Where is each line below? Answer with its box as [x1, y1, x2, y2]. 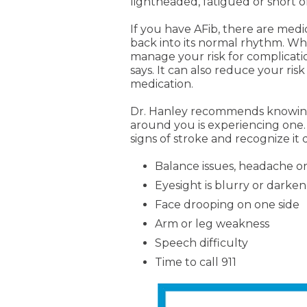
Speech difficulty [155, 236, 249, 249]
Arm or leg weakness [155, 217, 270, 230]
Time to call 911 [155, 256, 237, 269]
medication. [130, 77, 194, 90]
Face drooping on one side [155, 198, 300, 211]
